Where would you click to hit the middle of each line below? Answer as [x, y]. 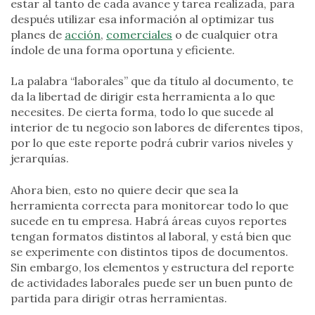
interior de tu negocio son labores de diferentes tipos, [157, 128]
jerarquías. [40, 159]
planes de [38, 34]
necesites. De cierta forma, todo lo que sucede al [142, 112]
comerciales [139, 34]
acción [83, 34]
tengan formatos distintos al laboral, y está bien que [151, 236]
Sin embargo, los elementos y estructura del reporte [152, 267]
